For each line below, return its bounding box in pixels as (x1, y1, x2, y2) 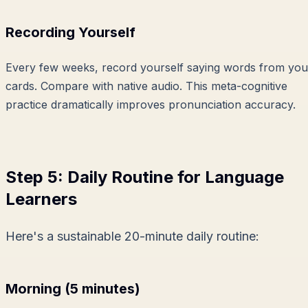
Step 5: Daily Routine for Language (5, 167, 284, 188)
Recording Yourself (5, 24, 135, 41)
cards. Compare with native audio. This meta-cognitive (5, 79, 287, 93)
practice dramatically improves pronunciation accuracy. (5, 98, 296, 112)
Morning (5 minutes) (5, 280, 140, 298)
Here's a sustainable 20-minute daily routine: (5, 229, 259, 244)
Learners (5, 189, 77, 210)
